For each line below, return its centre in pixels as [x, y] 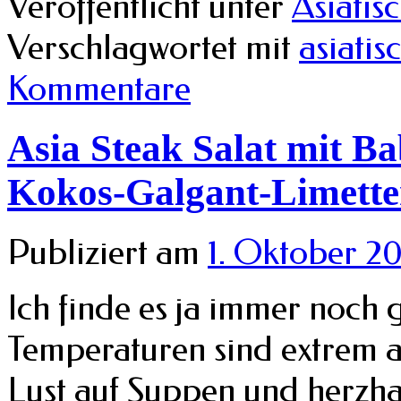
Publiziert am [103, 253]
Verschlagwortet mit [149, 47]
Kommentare [99, 88]
